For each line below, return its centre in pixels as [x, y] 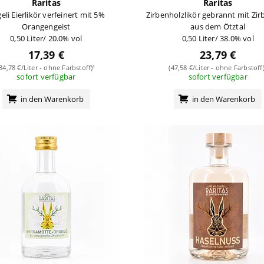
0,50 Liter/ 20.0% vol [46, 38]
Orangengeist [46, 26]
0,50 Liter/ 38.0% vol [218, 38]
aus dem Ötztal [218, 26]
